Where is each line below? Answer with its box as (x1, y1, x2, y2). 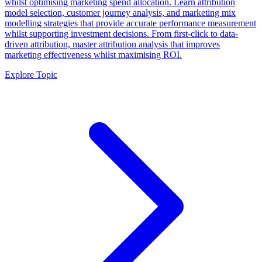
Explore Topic (5, 69, 57, 80)
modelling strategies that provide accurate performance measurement (5, 18, 256, 28)
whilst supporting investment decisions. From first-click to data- (5, 28, 238, 39)
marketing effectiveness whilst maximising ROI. (5, 49, 182, 60)
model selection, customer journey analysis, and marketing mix (5, 7, 236, 18)
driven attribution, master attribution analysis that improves (5, 39, 220, 49)
